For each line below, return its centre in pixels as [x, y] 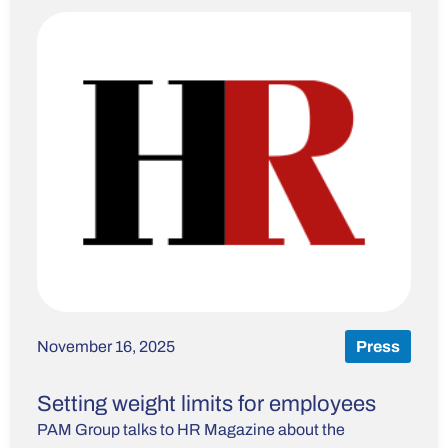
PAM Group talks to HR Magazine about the [191, 430]
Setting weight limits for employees [206, 404]
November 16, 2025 [106, 346]
